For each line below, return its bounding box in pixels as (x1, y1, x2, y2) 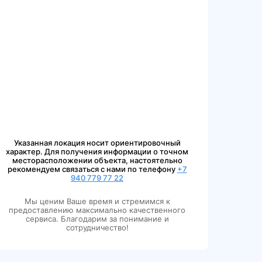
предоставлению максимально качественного (9, 205, 185, 215)
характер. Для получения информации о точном (6, 146, 188, 156)
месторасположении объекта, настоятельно (12, 155, 182, 165)
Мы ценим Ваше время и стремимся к (24, 196, 170, 206)
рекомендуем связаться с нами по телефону (7, 164, 177, 174)
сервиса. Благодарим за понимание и (25, 213, 169, 223)
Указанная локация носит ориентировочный (13, 137, 181, 147)
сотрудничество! (65, 222, 129, 232)
